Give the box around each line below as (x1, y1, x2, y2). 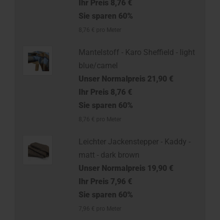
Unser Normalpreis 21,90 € (78, 74, 173, 83)
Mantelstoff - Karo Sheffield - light (78, 48, 195, 57)
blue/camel (78, 61, 118, 70)
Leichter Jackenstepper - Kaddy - (78, 137, 191, 146)
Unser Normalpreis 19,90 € (78, 164, 173, 173)
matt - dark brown (78, 150, 139, 160)
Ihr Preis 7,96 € (78, 177, 132, 186)
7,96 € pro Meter (78, 205, 121, 212)
